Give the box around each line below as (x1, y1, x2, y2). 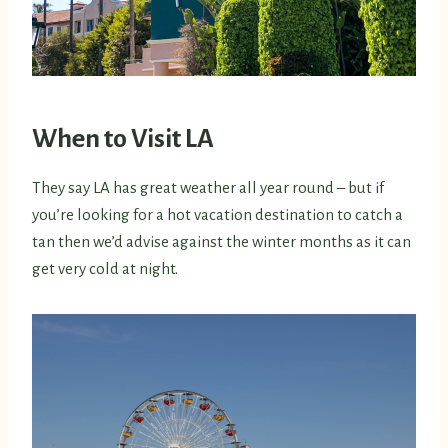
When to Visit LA (32, 125, 214, 154)
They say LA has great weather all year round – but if (32, 179, 384, 197)
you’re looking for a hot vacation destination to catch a (32, 206, 403, 224)
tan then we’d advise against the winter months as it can (32, 233, 411, 251)
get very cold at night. (32, 260, 181, 278)
